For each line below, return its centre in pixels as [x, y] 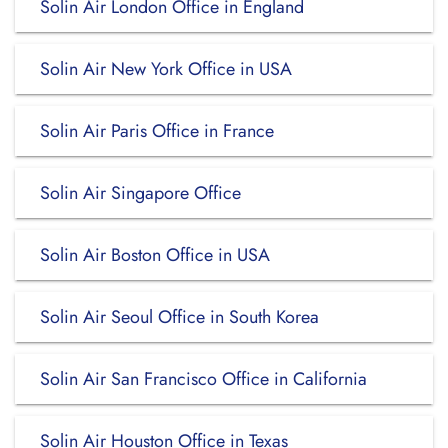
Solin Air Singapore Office [140, 193]
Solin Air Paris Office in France [157, 131]
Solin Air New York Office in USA [166, 69]
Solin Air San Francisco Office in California [203, 379]
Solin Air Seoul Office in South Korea [179, 317]
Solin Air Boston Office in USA [155, 255]
